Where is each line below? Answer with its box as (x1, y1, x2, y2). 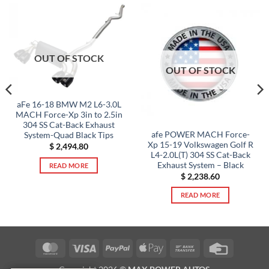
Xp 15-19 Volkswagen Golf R (147, 140, 253, 150)
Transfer (196, 255, 228, 266)
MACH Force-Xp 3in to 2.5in (15, 110, 122, 120)
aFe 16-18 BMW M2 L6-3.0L (16, 100, 121, 110)
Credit (230, 241, 254, 252)
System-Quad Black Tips (24, 130, 113, 141)
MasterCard (62, 241, 107, 252)
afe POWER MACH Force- (151, 130, 250, 140)
